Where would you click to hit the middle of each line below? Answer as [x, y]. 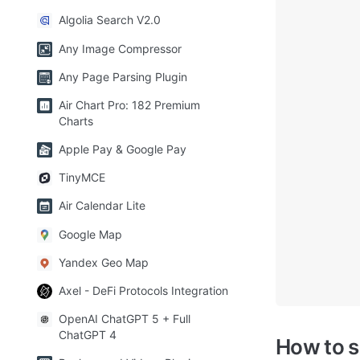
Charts [76, 121]
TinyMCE [82, 178]
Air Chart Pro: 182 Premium [129, 104]
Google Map [90, 234]
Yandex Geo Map [104, 262]
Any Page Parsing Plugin [123, 76]
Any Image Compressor [120, 48]
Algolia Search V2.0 [110, 20]
